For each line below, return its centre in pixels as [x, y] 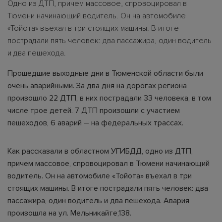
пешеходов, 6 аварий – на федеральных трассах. [95, 123]
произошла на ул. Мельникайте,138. [69, 213]
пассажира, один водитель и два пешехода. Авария [98, 200]
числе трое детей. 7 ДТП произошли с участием [94, 110]
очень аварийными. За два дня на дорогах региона [97, 85]
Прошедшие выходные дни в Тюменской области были [105, 73]
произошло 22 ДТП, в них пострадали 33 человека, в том [109, 98]
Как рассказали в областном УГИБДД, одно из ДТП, [100, 151]
